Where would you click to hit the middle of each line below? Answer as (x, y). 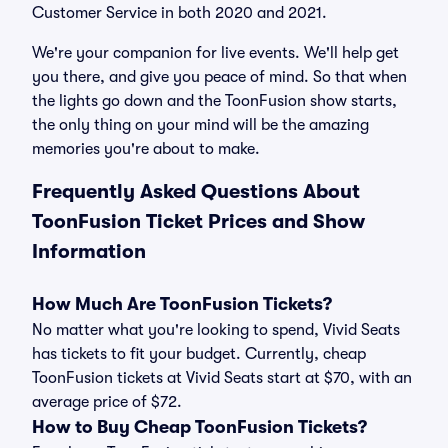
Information (89, 251)
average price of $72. (107, 402)
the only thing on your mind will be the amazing (200, 125)
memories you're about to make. (146, 149)
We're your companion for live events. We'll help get (215, 53)
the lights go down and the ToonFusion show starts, (214, 101)
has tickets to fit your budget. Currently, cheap (199, 354)
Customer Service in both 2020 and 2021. (179, 13)
